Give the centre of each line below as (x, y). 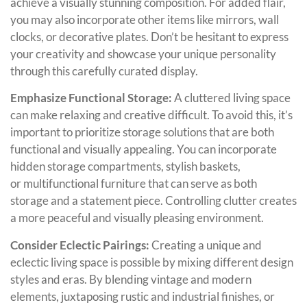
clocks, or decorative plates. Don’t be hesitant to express (149, 36)
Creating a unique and (207, 245)
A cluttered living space (232, 98)
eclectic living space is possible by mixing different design (152, 262)
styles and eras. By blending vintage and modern (131, 279)
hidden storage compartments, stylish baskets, (125, 167)
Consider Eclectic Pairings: (81, 245)
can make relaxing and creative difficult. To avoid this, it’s (151, 115)
